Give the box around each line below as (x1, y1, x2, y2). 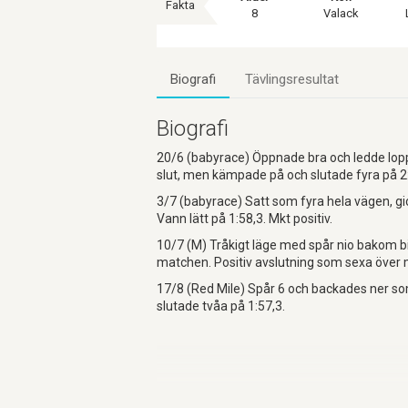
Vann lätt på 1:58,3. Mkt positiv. (157, 210, 332, 226)
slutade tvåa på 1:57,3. (157, 298, 285, 313)
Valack (323, 5, 359, 20)
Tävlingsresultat (245, 70, 339, 87)
